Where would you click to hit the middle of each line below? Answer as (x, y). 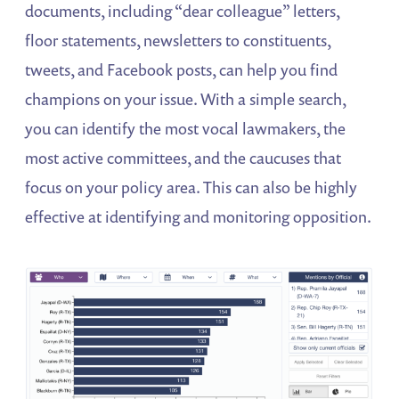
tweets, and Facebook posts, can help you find (182, 69)
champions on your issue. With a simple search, (186, 99)
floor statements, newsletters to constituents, (178, 40)
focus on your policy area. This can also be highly (191, 187)
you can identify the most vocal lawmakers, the (186, 128)
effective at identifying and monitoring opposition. (199, 216)
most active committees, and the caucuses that (183, 158)
